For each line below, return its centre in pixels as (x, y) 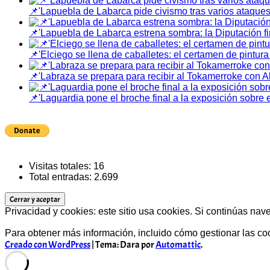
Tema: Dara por (125, 245)
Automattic (178, 245)
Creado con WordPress (48, 245)
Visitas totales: (61, 166)
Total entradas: (61, 177)
